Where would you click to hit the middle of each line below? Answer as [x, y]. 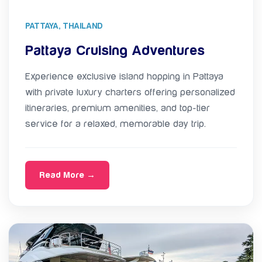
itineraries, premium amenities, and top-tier [118, 108]
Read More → [67, 175]
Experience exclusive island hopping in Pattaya [124, 76]
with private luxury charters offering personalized [130, 92]
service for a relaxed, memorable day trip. [116, 124]
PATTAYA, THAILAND [64, 26]
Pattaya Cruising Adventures [115, 51]
